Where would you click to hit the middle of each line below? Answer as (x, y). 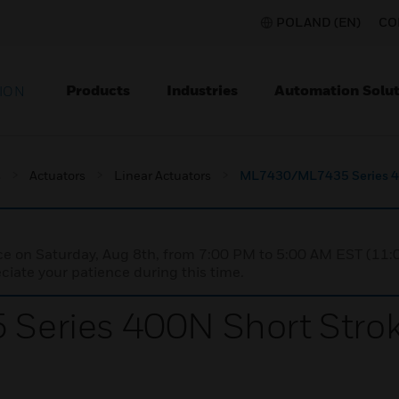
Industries (202, 90)
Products (98, 90)
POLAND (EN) (318, 22)
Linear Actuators (163, 175)
